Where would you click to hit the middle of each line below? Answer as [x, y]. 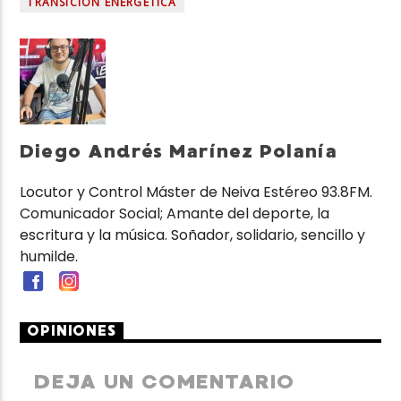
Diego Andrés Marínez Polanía [179, 152]
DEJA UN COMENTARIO [165, 381]
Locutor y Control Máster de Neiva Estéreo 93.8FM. [196, 192]
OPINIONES [72, 331]
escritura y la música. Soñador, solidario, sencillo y [193, 235]
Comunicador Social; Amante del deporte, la [175, 213]
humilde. [49, 256]
